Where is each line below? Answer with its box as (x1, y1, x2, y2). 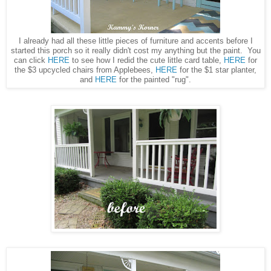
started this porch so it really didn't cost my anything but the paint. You (10, 45, 261, 55)
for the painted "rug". (117, 74, 191, 84)
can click (14, 55, 48, 65)
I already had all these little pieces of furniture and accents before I (18, 36, 253, 45)
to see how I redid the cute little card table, (70, 55, 224, 65)
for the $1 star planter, (180, 65, 256, 74)
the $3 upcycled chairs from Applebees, (15, 65, 155, 74)
